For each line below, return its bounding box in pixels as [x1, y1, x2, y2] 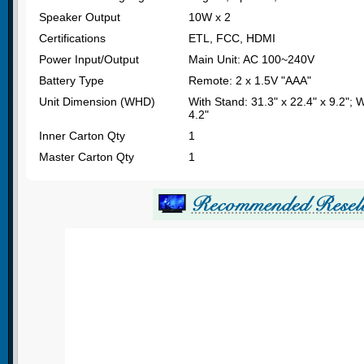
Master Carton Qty [39, 149, 137, 163]
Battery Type [39, 73, 107, 87]
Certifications [39, 31, 109, 45]
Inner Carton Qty [39, 128, 128, 142]
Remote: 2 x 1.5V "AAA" [188, 73, 311, 87]
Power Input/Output [39, 52, 142, 66]
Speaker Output [39, 10, 123, 24]
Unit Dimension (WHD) [39, 94, 158, 108]
